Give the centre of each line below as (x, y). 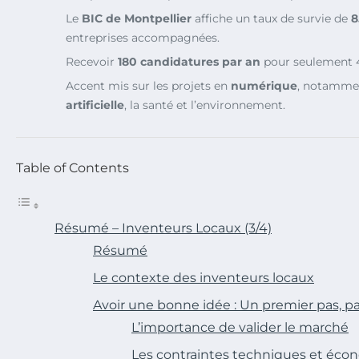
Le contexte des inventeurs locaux (204, 278)
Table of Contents (73, 168)
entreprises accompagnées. (143, 38)
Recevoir (92, 62)
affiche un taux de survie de (271, 19)
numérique (264, 86)
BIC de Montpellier (137, 19)
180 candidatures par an (189, 62)
